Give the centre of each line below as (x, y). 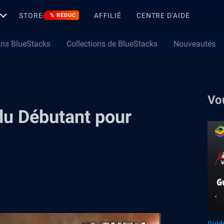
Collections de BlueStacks (112, 44)
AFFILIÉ (107, 15)
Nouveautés (194, 44)
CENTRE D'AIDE (163, 15)
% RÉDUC (63, 15)
